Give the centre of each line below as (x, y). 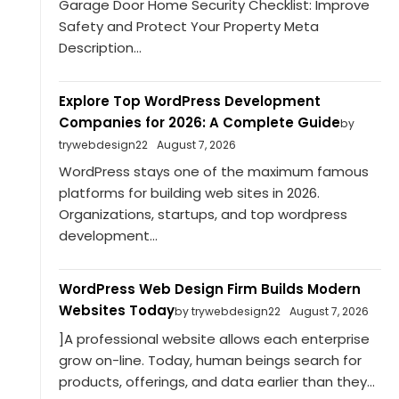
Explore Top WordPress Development (189, 101)
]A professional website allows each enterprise (214, 338)
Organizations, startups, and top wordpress (203, 215)
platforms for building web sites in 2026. (189, 193)
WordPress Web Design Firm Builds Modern (209, 289)
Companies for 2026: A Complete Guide (199, 122)
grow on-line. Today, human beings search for (210, 360)
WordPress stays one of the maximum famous (213, 172)
